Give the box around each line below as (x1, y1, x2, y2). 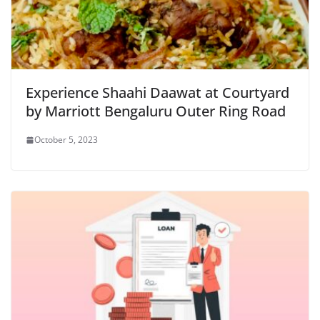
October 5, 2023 (34, 134, 98, 146)
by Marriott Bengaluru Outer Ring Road (26, 101, 286, 121)
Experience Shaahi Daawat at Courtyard (26, 83, 289, 103)
